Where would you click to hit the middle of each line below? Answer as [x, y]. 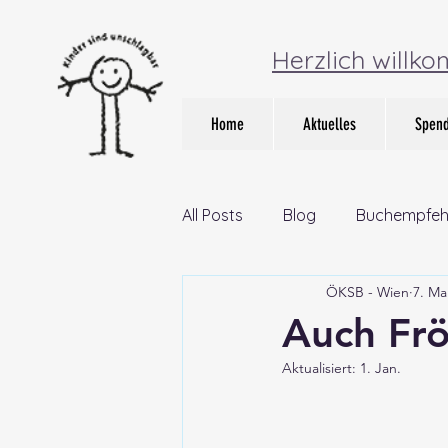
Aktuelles [329, 124]
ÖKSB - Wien [367, 291]
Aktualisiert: [321, 368]
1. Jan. [380, 368]
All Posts [212, 215]
